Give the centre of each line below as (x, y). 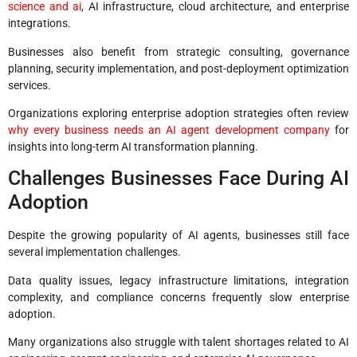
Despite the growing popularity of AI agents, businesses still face (178, 235)
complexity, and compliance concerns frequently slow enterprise (178, 297)
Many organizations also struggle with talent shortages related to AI (178, 342)
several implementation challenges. (94, 252)
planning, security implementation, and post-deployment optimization (178, 68)
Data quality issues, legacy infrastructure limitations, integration (178, 280)
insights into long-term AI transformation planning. (133, 147)
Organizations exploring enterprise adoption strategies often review (178, 114)
